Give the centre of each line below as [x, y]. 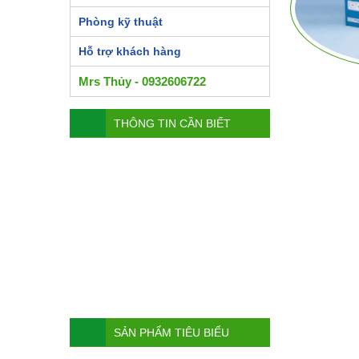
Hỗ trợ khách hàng [130, 52]
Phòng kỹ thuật [121, 22]
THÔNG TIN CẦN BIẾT [172, 124]
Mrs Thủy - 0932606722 [142, 82]
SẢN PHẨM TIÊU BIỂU [171, 333]
